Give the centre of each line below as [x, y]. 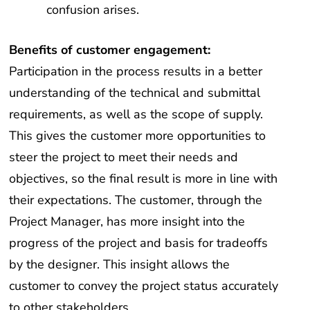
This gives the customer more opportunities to [138, 136]
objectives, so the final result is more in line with [144, 179]
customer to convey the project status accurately [144, 286]
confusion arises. [93, 10]
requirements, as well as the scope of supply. [136, 115]
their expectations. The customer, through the [136, 200]
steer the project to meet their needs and [124, 157]
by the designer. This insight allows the [120, 265]
